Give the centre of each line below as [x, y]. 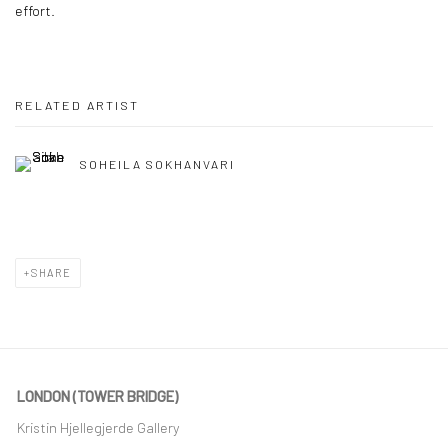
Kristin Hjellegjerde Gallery [100, 427]
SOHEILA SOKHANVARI [157, 164]
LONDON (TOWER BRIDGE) [97, 396]
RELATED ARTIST [77, 105]
